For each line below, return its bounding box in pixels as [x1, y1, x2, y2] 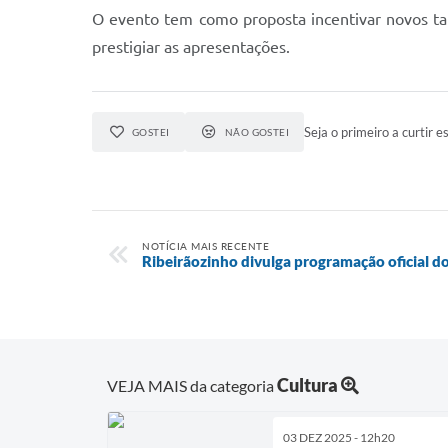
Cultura [277, 373, 338, 396]
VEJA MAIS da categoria [107, 375, 277, 395]
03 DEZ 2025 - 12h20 [283, 429, 395, 445]
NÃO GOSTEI [224, 126, 290, 138]
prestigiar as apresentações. [92, 38, 290, 56]
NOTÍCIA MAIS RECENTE [142, 240, 269, 252]
